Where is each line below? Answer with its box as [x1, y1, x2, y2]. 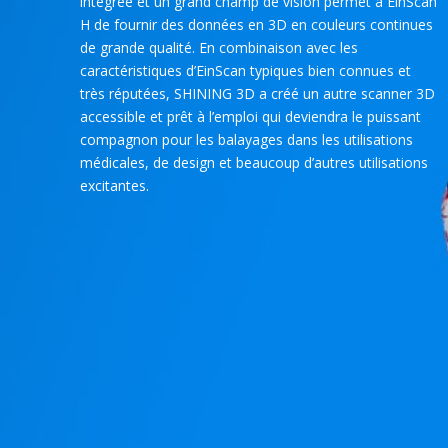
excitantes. [80, 176, 149, 195]
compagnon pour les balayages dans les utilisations [80, 130, 413, 149]
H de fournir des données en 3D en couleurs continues [80, 15, 433, 34]
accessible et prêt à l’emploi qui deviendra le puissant [80, 107, 421, 126]
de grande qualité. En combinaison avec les [80, 38, 358, 57]
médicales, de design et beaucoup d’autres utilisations [80, 153, 428, 172]
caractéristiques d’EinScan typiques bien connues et [80, 61, 411, 80]
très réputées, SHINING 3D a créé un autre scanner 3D [80, 84, 435, 103]
